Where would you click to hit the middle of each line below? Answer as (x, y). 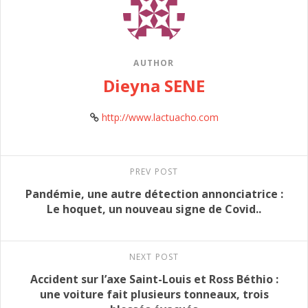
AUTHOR (154, 63)
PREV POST (154, 171)
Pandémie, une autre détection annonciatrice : (154, 194)
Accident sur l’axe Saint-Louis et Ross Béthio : (154, 279)
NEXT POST (154, 256)
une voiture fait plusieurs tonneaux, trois (154, 294)
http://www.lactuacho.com (160, 117)
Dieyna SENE (154, 85)
